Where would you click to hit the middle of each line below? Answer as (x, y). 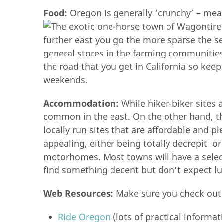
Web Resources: (80, 193)
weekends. (65, 80)
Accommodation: (82, 103)
